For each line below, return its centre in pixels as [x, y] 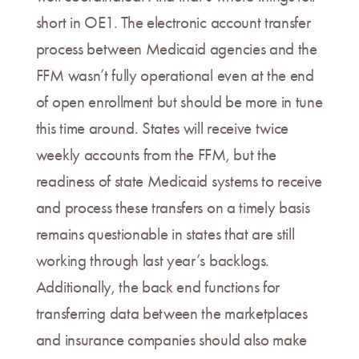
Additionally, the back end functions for [157, 287]
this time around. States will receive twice [162, 129]
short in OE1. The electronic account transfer [173, 23]
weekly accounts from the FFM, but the [156, 155]
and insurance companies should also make [171, 340]
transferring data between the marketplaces [171, 314]
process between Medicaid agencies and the [176, 49]
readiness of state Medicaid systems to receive [179, 182]
